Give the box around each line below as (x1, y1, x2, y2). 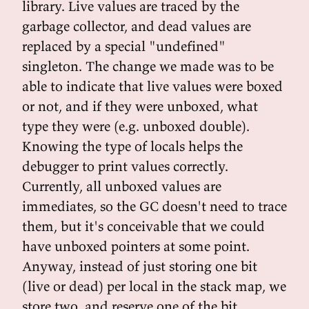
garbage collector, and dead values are (22, 17, 251, 34)
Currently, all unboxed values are (22, 177, 221, 195)
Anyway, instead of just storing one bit (22, 257, 257, 275)
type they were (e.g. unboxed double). (22, 117, 250, 134)
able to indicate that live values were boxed (22, 77, 283, 94)
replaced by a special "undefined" (22, 37, 226, 54)
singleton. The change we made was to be (22, 57, 274, 74)
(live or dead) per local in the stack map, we (22, 277, 286, 295)
